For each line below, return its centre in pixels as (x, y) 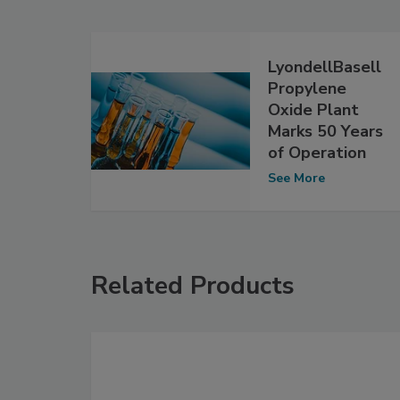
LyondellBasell (325, 67)
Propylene (308, 89)
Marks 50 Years (326, 132)
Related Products (193, 285)
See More (297, 179)
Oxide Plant (314, 110)
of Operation (317, 153)
